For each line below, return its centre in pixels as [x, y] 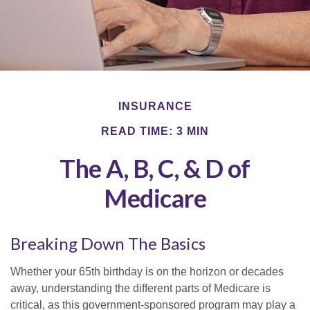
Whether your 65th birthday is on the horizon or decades [147, 272]
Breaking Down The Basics [108, 244]
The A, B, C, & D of [155, 168]
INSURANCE [155, 107]
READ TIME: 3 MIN [155, 131]
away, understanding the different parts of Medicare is [140, 289]
